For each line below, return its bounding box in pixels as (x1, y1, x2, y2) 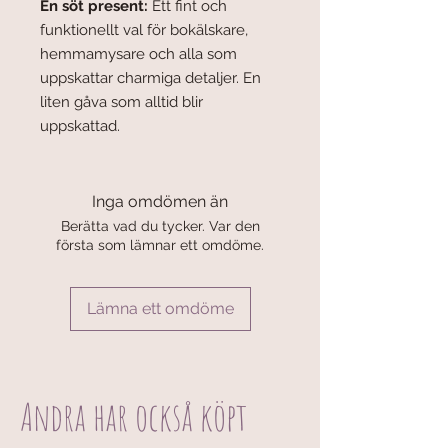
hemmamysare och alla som (40, 45, 237, 64)
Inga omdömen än (92, 192, 228, 212)
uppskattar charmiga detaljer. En (40, 69, 261, 88)
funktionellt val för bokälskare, (40, 21, 248, 40)
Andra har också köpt (20, 392, 247, 441)
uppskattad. (40, 117, 120, 136)
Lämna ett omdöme (86, 299, 234, 319)
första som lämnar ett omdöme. (56, 237, 264, 254)
